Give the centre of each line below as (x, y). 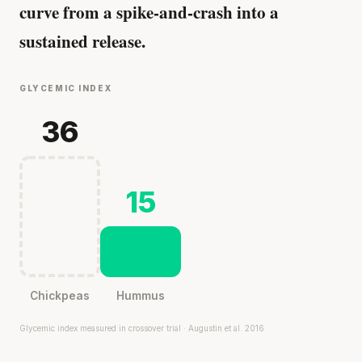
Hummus (141, 295)
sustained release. (82, 41)
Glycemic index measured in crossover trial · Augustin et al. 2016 (142, 328)
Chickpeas (60, 295)
